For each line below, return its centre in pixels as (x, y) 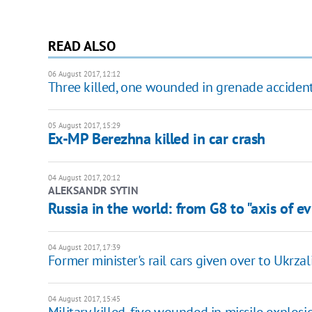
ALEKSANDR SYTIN (93, 190)
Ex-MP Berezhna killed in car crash (156, 138)
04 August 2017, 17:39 (84, 247)
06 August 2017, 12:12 (84, 73)
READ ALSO (81, 46)
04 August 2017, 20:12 (84, 177)
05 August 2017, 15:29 (84, 125)
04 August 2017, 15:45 (84, 298)
